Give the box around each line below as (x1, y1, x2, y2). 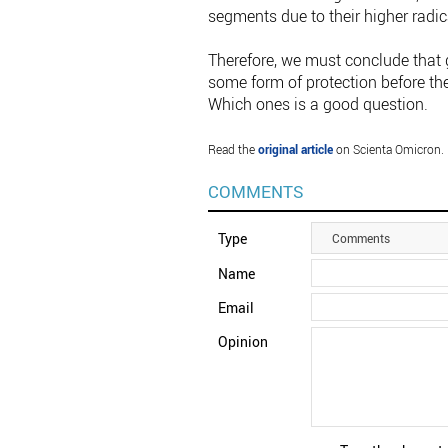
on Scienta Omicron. (332, 141, 444, 158)
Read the (207, 141, 258, 158)
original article (257, 141, 333, 158)
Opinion (217, 332, 268, 352)
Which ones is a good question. (207, 93, 428, 116)
